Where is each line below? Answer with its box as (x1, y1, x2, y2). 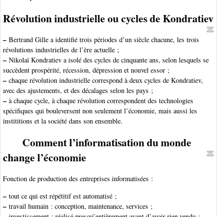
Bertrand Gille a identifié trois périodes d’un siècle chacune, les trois (6, 35, 199, 45)
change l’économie (3, 150, 86, 165)
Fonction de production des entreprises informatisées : (3, 174, 153, 184)
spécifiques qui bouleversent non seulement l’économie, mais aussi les (3, 106, 197, 116)
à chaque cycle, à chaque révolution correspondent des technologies (6, 96, 193, 106)
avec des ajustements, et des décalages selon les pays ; (3, 86, 153, 95)
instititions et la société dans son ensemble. (3, 116, 123, 126)
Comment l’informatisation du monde (22, 135, 191, 150)
